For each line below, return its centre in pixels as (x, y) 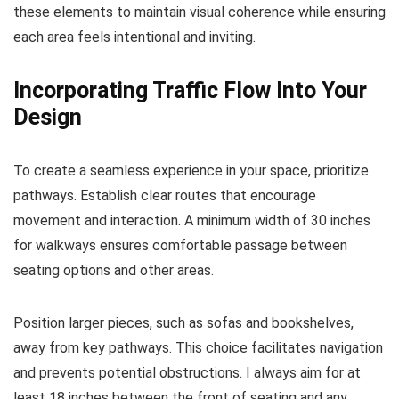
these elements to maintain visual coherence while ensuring (199, 12)
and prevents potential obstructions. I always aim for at (187, 373)
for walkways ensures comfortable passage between (180, 246)
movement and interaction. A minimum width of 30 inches (192, 221)
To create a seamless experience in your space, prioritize (191, 171)
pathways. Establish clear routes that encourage (165, 196)
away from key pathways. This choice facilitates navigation (198, 348)
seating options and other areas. (114, 271)
